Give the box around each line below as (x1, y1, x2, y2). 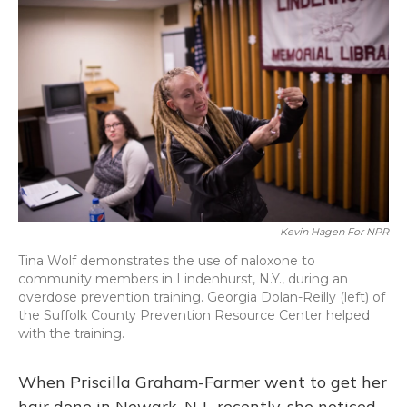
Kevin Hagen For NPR (280, 225, 389, 238)
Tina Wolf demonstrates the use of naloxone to (18, 253, 315, 269)
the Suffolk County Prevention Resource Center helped (18, 307, 370, 323)
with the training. (18, 325, 124, 342)
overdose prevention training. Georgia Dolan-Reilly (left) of (18, 289, 385, 305)
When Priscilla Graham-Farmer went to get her (18, 372, 387, 392)
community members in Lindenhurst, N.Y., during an (18, 271, 348, 287)
